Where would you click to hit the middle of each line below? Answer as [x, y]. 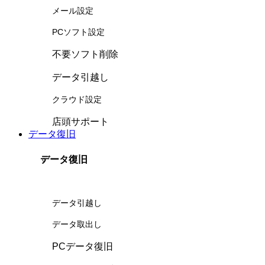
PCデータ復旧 [83, 246]
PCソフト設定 [78, 33]
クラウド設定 [77, 100]
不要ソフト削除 [85, 54]
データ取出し [77, 224]
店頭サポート [80, 122]
